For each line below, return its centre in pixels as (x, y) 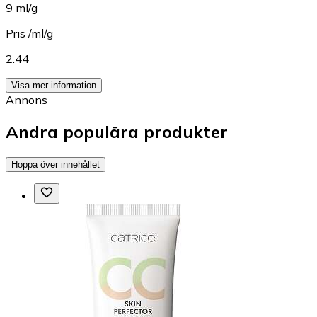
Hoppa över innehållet (56, 164)
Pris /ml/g (29, 34)
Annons (27, 100)
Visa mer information (54, 86)
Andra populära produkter (117, 132)
